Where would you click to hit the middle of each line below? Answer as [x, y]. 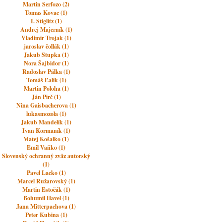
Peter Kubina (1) [46, 215]
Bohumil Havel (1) [46, 198]
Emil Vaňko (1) [46, 147]
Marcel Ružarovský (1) [46, 181]
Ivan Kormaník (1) [46, 131]
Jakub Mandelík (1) [46, 122]
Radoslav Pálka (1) [46, 72]
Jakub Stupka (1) [46, 55]
